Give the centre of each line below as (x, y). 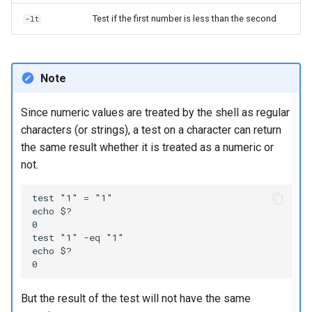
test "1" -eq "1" (78, 237)
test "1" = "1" (72, 198)
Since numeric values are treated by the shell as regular (155, 112)
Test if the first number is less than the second (185, 18)
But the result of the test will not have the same (135, 298)
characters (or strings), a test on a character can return (151, 130)
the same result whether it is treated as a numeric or (147, 147)
